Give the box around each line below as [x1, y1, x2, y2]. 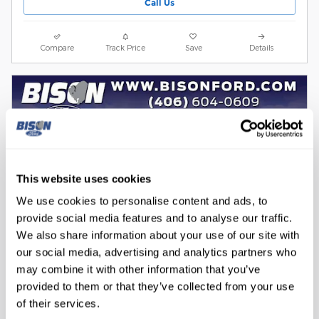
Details [249, 43, 274, 53]
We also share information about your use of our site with [16, 229, 300, 241]
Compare [41, 43, 75, 53]
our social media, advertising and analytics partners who [16, 246, 296, 258]
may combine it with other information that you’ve [16, 263, 261, 276]
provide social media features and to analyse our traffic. [16, 211, 293, 224]
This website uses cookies [16, 172, 152, 184]
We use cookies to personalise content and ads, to [16, 194, 268, 207]
